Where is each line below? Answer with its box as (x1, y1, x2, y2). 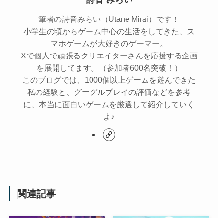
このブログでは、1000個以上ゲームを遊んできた (22, 75, 196, 84)
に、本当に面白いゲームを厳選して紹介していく (23, 99, 195, 109)
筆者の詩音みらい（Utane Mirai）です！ (38, 14, 180, 23)
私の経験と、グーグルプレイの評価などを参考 (27, 87, 191, 96)
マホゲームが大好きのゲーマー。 (51, 38, 167, 48)
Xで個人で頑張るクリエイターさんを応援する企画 (20, 51, 198, 60)
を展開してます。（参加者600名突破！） (36, 63, 182, 72)
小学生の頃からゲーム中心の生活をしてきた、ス (23, 26, 195, 36)
